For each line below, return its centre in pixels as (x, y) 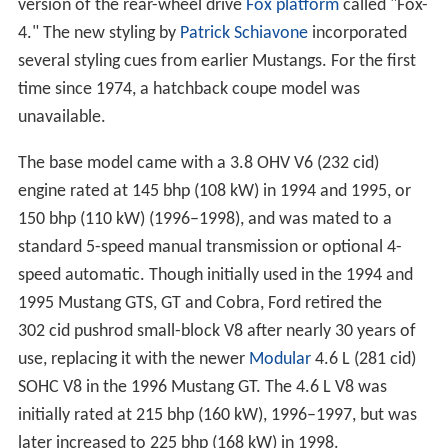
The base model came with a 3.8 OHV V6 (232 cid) (198, 164)
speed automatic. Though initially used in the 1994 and (215, 276)
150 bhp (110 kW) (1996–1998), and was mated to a (204, 220)
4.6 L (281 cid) (363, 360)
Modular (279, 360)
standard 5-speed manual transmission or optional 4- (209, 248)
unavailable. (61, 118)
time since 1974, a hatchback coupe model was (188, 90)
